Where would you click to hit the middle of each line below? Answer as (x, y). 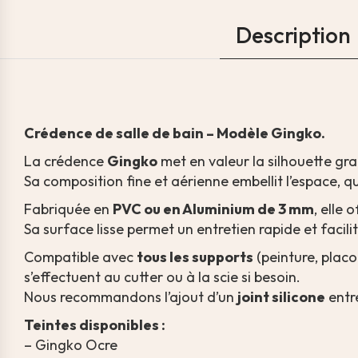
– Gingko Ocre (71, 345)
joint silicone (281, 297)
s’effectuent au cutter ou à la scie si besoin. (162, 277)
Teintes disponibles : (95, 325)
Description (293, 35)
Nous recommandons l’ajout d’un (131, 297)
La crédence (66, 161)
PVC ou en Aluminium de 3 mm (213, 209)
